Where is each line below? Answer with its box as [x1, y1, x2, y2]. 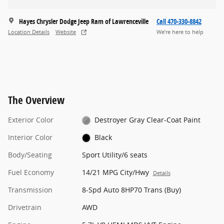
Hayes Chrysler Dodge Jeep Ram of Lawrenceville [19, 16, 148, 26]
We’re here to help [156, 28, 203, 36]
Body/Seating [8, 149, 52, 159]
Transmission [8, 184, 52, 194]
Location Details [8, 28, 49, 36]
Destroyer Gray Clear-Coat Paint [183, 114, 201, 124]
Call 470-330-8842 [156, 16, 201, 26]
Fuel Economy [8, 167, 54, 177]
